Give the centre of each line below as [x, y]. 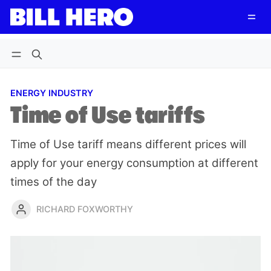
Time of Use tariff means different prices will [128, 144]
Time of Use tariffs [108, 115]
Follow [184, 33]
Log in [36, 32]
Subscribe [96, 32]
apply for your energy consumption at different [134, 163]
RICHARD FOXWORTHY [85, 209]
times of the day [54, 181]
